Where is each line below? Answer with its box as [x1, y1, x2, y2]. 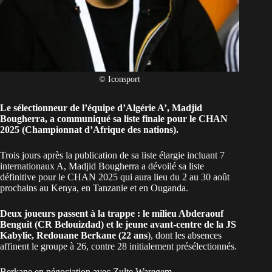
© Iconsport [99, 75, 141, 84]
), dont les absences [148, 230, 222, 241]
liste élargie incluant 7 [141, 150, 225, 161]
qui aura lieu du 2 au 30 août [118, 172, 229, 183]
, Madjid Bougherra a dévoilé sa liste [64, 161, 204, 172]
